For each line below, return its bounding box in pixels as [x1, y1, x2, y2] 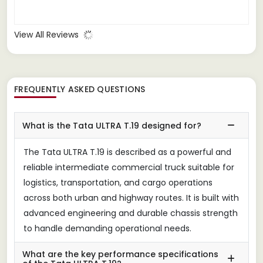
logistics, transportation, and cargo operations [23, 176, 213, 188]
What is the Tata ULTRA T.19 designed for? [22, 119, 201, 131]
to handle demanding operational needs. [23, 222, 191, 234]
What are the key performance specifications [22, 248, 218, 260]
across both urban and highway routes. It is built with [23, 191, 239, 204]
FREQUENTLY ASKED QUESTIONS [14, 83, 146, 95]
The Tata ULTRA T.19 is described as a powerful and [23, 146, 231, 158]
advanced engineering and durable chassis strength [23, 207, 238, 219]
